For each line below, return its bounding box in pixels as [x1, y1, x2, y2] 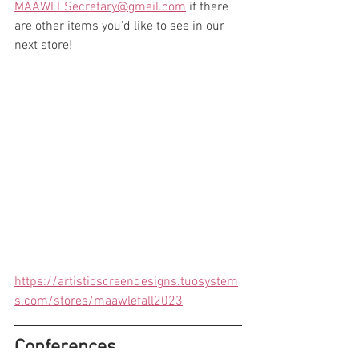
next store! [14, 37, 72, 54]
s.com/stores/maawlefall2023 [14, 292, 183, 309]
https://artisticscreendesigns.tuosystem [14, 273, 238, 290]
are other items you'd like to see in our [14, 18, 228, 34]
